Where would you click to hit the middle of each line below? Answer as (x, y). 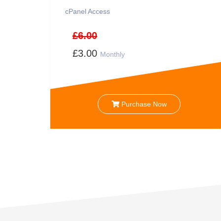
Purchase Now (143, 104)
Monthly (112, 54)
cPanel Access (88, 11)
